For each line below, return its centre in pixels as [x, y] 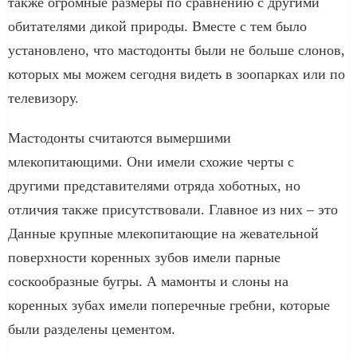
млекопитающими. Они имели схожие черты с [151, 161]
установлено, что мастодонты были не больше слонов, [177, 50]
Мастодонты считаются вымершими [120, 137]
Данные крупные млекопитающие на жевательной [163, 233]
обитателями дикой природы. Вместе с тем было [157, 26]
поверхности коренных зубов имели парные [144, 257]
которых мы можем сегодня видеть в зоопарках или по [177, 74]
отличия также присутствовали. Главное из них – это [173, 209]
